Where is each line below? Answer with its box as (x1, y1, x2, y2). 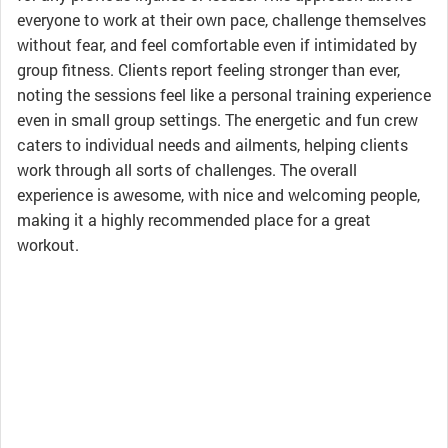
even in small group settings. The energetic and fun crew (17, 109, 418, 130)
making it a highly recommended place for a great (17, 209, 371, 230)
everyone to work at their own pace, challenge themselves (17, 9, 426, 30)
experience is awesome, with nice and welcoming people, (17, 184, 420, 205)
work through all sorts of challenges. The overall (17, 159, 357, 180)
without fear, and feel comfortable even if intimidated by (17, 34, 417, 55)
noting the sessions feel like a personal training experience (17, 84, 431, 105)
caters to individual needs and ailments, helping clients (17, 134, 408, 155)
